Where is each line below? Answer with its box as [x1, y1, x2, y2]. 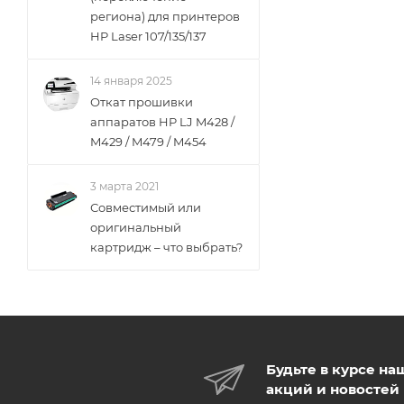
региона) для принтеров [90, 9, 240, 23]
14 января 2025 [90, 74, 172, 87]
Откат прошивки [90, 95, 193, 109]
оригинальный [90, 220, 181, 234]
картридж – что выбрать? [90, 240, 243, 254]
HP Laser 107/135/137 [90, 29, 207, 43]
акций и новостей [266, 380, 399, 398]
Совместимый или [90, 200, 201, 215]
